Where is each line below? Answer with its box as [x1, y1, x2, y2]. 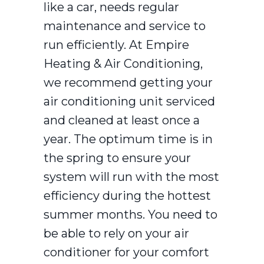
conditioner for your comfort [44, 245, 209, 259]
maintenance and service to [44, 18, 206, 33]
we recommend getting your [44, 75, 213, 90]
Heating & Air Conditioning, [44, 56, 203, 71]
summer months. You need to [44, 207, 217, 222]
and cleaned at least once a [44, 113, 200, 127]
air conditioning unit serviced [44, 94, 215, 108]
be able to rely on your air [44, 226, 189, 240]
